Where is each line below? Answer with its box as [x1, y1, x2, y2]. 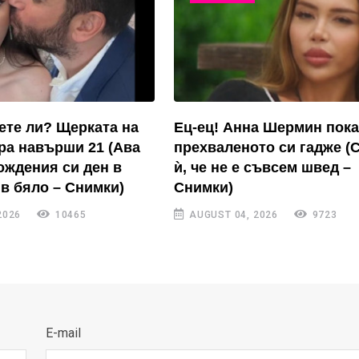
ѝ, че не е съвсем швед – [174, 159, 352, 176]
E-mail [46, 325, 81, 341]
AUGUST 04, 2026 [186, 209, 278, 221]
